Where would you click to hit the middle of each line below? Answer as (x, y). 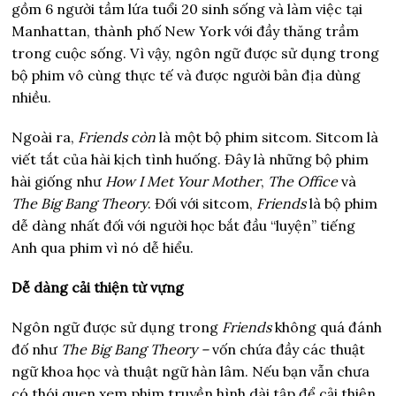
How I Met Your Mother (183, 181)
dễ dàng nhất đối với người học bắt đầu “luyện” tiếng (184, 225)
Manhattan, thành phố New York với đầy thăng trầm (186, 30)
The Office (303, 181)
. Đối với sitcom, (202, 203)
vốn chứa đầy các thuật (289, 349)
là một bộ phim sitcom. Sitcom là (269, 137)
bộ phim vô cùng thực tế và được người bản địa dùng (187, 75)
